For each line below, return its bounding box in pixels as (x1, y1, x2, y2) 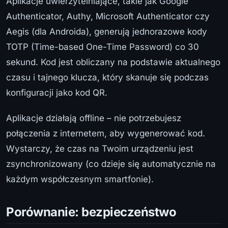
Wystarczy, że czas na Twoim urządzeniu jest (6, 143, 193, 154)
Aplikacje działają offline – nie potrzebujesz (6, 112, 181, 123)
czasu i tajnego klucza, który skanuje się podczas (6, 72, 209, 82)
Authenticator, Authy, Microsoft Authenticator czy (6, 11, 210, 21)
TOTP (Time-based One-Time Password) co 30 (6, 41, 199, 52)
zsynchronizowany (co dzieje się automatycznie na (6, 158, 216, 169)
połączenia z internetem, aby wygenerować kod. (6, 128, 205, 138)
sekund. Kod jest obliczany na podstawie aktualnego (6, 56, 220, 67)
